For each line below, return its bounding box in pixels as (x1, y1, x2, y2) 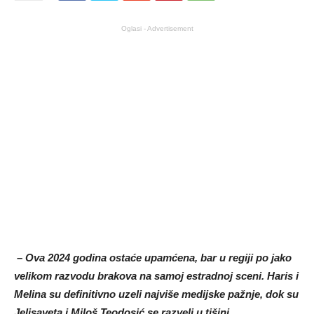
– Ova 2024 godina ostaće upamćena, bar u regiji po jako (14, 252, 292, 264)
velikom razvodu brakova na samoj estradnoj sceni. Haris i (14, 270, 299, 282)
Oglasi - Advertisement (121, 25, 193, 33)
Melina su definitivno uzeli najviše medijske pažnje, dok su (14, 288, 299, 301)
